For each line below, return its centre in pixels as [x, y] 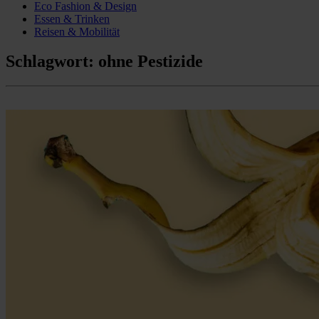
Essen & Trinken [72, 19]
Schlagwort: [52, 62]
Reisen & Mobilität [77, 31]
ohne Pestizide [151, 62]
